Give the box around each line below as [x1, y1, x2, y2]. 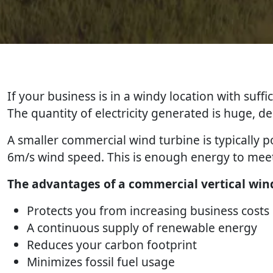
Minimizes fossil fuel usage [27, 253, 175, 270]
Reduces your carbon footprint [27, 236, 197, 253]
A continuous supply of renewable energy [27, 219, 257, 236]
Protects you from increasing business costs [27, 202, 269, 219]
